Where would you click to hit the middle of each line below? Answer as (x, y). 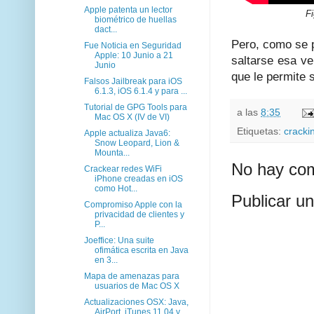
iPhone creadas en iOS (138, 178)
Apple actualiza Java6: (127, 133)
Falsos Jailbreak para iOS (133, 81)
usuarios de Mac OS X (137, 286)
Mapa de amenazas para (131, 276)
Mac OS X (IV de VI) (132, 117)
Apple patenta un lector (128, 9)
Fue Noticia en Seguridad (132, 45)
